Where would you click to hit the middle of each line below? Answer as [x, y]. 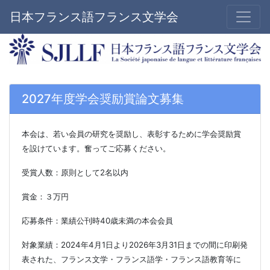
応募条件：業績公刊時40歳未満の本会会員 [97, 220]
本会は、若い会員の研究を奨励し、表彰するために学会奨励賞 [131, 133]
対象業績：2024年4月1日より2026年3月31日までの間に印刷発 [135, 244]
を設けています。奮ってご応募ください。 [96, 148]
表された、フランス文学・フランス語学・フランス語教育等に [131, 259]
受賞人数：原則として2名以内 [75, 172]
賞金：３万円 [45, 196]
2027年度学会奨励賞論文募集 [103, 99]
